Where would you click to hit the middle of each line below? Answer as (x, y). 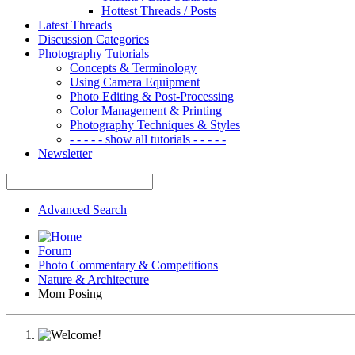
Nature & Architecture (94, 279)
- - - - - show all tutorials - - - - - (148, 139)
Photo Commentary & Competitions (128, 265)
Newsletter (65, 153)
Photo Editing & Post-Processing (152, 96)
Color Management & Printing (146, 110)
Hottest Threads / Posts (159, 10)
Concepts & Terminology (133, 67)
